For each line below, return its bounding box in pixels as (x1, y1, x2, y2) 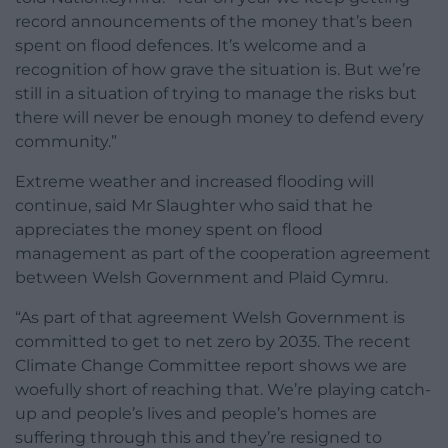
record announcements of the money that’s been (15, 12, 413, 32)
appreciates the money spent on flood (15, 220, 323, 240)
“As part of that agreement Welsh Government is (15, 308, 405, 328)
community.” (15, 132, 117, 152)
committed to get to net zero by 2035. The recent (15, 332, 411, 352)
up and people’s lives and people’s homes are (15, 404, 377, 424)
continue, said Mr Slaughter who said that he (15, 196, 373, 216)
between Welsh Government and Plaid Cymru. (15, 268, 388, 288)
